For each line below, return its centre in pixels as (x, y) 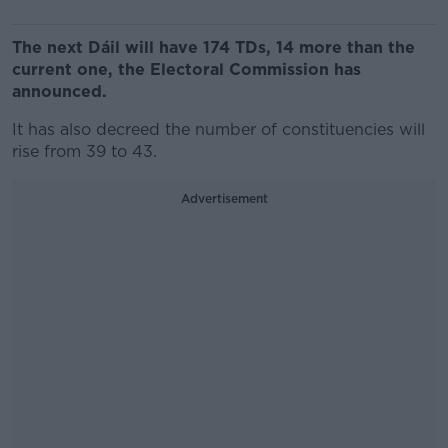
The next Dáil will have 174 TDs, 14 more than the (213, 47)
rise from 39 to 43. (84, 151)
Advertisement (224, 198)
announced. (62, 91)
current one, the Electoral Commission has (186, 69)
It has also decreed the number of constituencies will (218, 129)
